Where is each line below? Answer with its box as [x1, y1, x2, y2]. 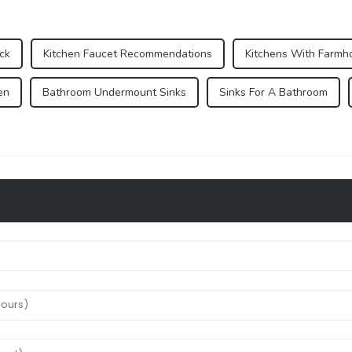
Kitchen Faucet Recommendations [43, 46, 212, 61]
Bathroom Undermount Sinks [42, 84, 186, 100]
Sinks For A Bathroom [219, 84, 328, 100]
